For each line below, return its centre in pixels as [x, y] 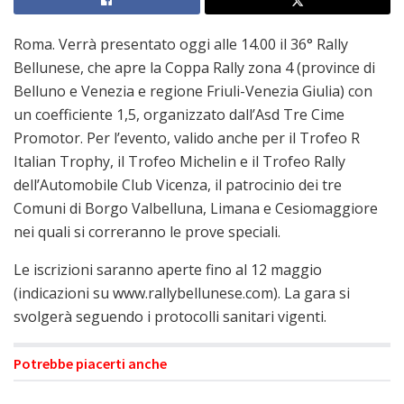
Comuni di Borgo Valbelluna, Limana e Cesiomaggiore [196, 208]
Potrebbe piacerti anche [90, 363]
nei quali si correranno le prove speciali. [147, 231]
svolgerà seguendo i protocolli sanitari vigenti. [170, 316]
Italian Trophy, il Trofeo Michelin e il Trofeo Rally [179, 161]
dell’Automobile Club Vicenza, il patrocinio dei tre [178, 184]
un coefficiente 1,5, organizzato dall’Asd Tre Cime [179, 114]
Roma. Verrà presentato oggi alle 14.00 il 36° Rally [181, 44]
